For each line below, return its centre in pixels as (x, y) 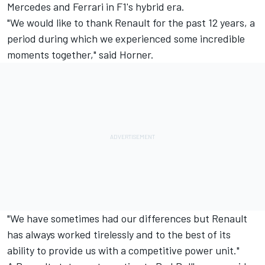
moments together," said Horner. (80, 55)
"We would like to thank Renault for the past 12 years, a (131, 23)
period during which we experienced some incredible (126, 39)
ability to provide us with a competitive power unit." (123, 251)
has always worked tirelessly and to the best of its (119, 235)
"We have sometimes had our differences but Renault (127, 219)
